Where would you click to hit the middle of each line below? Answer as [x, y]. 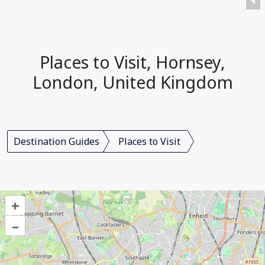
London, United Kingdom [132, 82]
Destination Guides [56, 141]
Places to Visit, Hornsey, [132, 62]
